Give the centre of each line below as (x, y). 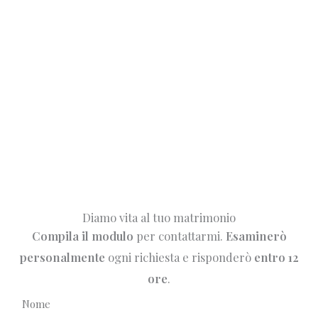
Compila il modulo (82, 235)
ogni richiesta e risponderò (179, 257)
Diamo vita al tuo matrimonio (159, 217)
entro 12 (276, 257)
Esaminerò (256, 235)
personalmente (62, 257)
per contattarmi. (179, 235)
